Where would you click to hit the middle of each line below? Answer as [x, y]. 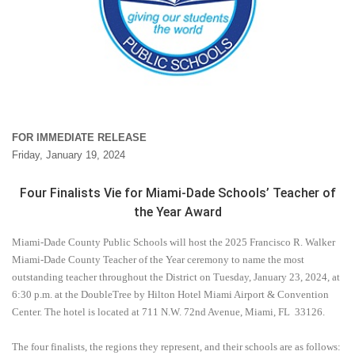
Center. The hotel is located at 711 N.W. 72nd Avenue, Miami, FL [151, 312]
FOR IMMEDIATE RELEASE [79, 138]
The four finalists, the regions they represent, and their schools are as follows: [176, 347]
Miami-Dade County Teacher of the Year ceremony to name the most [158, 260]
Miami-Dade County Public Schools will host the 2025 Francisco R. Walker [174, 242]
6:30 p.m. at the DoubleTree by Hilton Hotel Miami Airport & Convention [170, 295]
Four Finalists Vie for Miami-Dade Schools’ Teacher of [177, 193]
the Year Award [177, 212]
